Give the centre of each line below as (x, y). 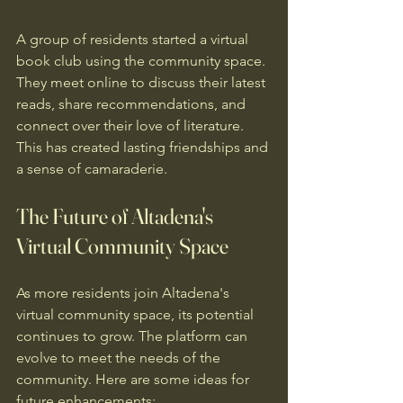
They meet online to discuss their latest (143, 82)
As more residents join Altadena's (125, 293)
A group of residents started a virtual (134, 39)
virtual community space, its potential (137, 314)
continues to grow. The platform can (134, 336)
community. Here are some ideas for (134, 379)
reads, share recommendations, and (133, 104)
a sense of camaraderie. (92, 169)
